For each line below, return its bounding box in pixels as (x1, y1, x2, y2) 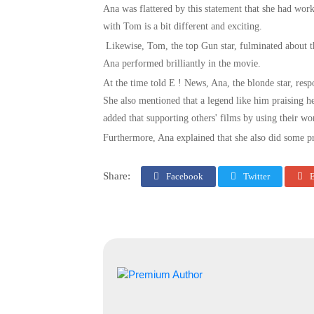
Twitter (241, 171, 270, 182)
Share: (103, 170, 130, 182)
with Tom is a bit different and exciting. (103, 21, 265, 32)
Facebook (164, 171, 203, 182)
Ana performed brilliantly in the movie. (103, 58, 261, 69)
